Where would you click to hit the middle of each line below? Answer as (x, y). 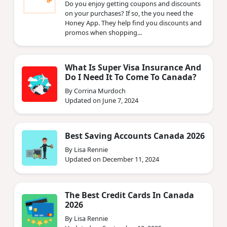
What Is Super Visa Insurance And (133, 67)
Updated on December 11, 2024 (112, 159)
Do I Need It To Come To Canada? (131, 77)
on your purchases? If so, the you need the (129, 13)
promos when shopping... (103, 32)
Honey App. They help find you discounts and (133, 23)
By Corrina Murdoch (95, 90)
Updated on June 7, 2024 (102, 100)
